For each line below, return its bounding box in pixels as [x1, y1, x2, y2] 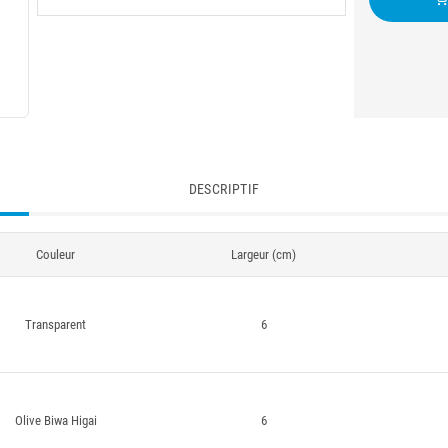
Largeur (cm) [231, 247, 296, 262]
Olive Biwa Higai [14, 413, 97, 428]
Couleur [36, 247, 75, 262]
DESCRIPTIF [188, 181, 260, 197]
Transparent [25, 317, 86, 332]
